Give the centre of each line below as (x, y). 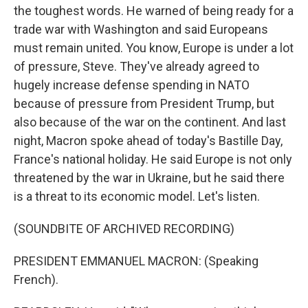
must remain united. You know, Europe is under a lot (154, 48)
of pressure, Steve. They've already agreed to (136, 66)
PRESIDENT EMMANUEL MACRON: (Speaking (136, 261)
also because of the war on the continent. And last (150, 122)
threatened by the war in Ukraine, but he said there (149, 178)
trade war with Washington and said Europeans (141, 29)
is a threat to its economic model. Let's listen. (137, 196)
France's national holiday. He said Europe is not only (153, 159)
